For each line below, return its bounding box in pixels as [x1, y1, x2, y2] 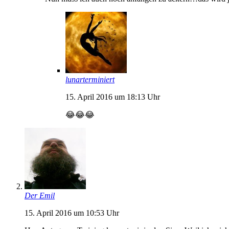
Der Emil [25, 191, 55, 200]
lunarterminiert [65, 75, 114, 84]
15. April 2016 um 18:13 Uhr [65, 92, 160, 101]
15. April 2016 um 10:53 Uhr [25, 208, 119, 217]
